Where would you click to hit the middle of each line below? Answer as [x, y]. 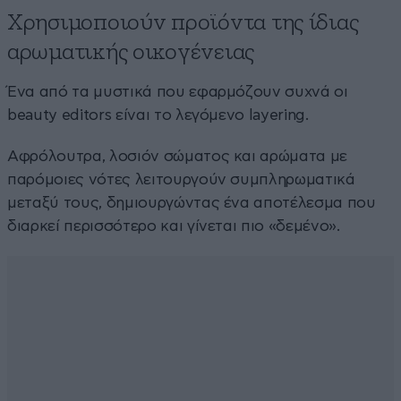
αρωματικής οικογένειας [131, 53]
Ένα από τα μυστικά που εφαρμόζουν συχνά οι [178, 92]
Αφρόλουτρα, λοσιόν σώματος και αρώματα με [178, 157]
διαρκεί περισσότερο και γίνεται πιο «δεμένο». [174, 226]
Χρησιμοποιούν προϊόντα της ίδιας [183, 23]
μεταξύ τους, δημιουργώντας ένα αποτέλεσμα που [192, 203]
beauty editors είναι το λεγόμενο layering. [158, 115]
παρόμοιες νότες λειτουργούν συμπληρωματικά [181, 180]
